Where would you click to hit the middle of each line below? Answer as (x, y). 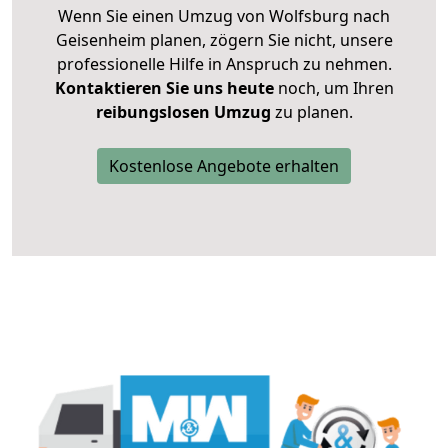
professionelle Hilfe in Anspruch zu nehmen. (224, 64)
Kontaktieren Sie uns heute (164, 88)
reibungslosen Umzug (183, 112)
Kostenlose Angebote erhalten (224, 166)
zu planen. (311, 112)
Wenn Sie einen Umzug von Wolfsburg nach (224, 16)
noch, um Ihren (333, 88)
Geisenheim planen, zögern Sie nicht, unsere (224, 40)
